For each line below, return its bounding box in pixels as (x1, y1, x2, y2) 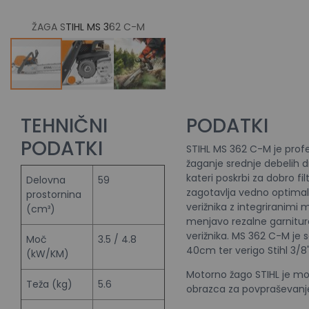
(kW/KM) (26, 246, 69, 261)
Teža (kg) (26, 277, 72, 291)
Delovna (26, 172, 66, 187)
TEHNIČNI (21, 112, 108, 139)
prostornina (26, 187, 81, 201)
